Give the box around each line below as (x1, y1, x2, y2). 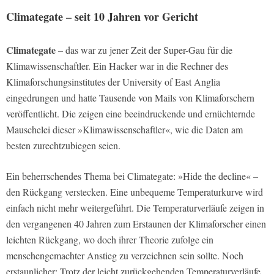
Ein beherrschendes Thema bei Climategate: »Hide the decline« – (6, 169, 258, 183)
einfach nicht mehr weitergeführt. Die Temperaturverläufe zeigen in (6, 201, 264, 215)
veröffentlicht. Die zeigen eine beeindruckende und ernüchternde (6, 107, 255, 120)
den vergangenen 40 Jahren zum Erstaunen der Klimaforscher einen (6, 217, 266, 231)
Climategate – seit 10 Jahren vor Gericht (6, 9, 198, 25)
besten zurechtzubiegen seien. (6, 139, 120, 152)
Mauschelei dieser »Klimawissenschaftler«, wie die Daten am (6, 123, 243, 136)
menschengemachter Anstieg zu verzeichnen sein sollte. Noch (6, 249, 243, 262)
